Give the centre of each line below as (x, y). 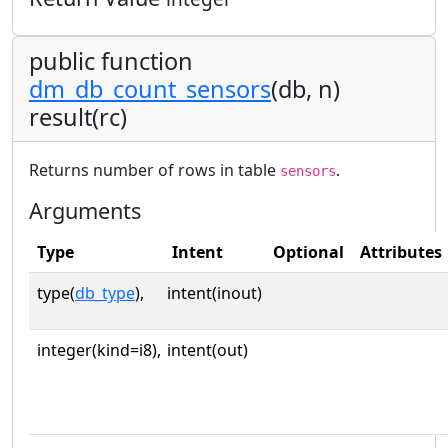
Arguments (85, 210)
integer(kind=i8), (99, 349)
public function (111, 60)
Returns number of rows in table (154, 169)
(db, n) (305, 88)
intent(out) (207, 349)
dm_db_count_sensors (150, 88)
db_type (105, 292)
